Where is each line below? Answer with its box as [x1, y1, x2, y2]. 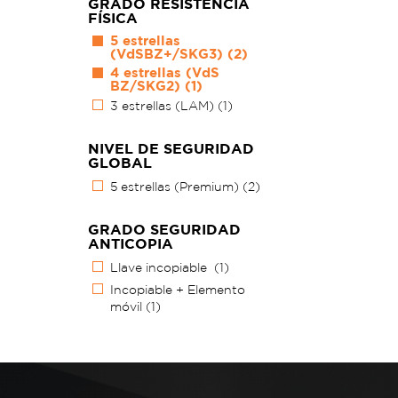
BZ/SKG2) [110, 78, 185, 94]
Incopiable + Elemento [110, 283, 245, 298]
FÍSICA [88, 10, 138, 27]
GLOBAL [88, 155, 152, 171]
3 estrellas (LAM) [110, 99, 218, 114]
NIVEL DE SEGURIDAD [88, 140, 254, 157]
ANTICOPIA [88, 235, 173, 252]
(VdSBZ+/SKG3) [110, 46, 227, 62]
